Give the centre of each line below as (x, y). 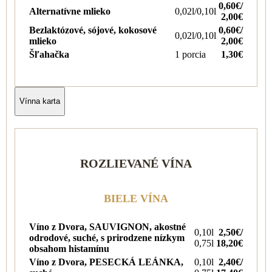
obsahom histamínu (69, 248)
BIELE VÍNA (136, 198)
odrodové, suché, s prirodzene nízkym (107, 237)
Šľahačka (49, 54)
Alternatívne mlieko (70, 11)
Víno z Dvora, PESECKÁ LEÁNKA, (106, 262)
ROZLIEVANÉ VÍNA (136, 163)
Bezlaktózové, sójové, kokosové (93, 30)
